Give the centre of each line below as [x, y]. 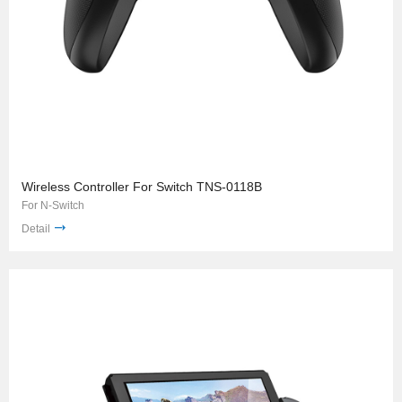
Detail [36, 228]
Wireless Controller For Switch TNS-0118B [142, 186]
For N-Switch [53, 205]
